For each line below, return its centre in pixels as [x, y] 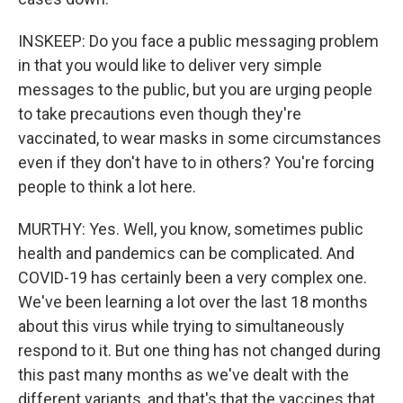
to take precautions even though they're [160, 114]
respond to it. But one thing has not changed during [199, 350]
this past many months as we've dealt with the [184, 375]
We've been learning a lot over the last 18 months [193, 302]
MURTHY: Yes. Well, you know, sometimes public [191, 229]
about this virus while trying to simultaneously [181, 326]
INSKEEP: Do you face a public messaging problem [198, 41]
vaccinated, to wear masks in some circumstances [200, 138]
